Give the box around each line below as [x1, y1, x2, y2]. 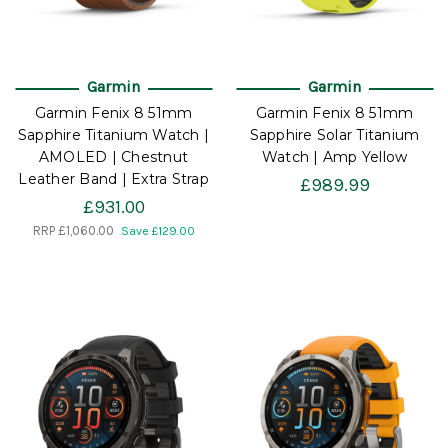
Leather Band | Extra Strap [18, 170, 209, 189]
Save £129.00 [120, 224, 195, 239]
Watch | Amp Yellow [261, 148, 408, 167]
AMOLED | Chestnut [38, 148, 189, 167]
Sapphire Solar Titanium [249, 126, 420, 145]
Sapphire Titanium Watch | [17, 126, 210, 145]
